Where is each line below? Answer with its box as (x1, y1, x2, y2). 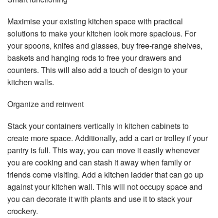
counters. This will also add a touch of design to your (7, 64, 187, 75)
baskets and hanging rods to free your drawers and (7, 52, 182, 63)
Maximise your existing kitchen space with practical (7, 15, 183, 27)
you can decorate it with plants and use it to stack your (7, 193, 192, 204)
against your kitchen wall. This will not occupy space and (7, 181, 202, 192)
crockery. (7, 205, 38, 217)
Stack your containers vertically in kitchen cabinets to (7, 120, 189, 131)
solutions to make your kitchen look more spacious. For (7, 27, 196, 39)
